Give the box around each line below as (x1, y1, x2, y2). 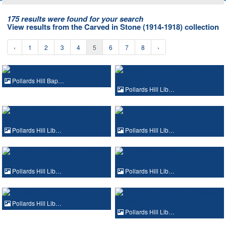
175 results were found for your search (7, 13, 143, 24)
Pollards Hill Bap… (11, 76, 64, 85)
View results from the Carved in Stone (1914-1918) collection (7, 21, 219, 32)
